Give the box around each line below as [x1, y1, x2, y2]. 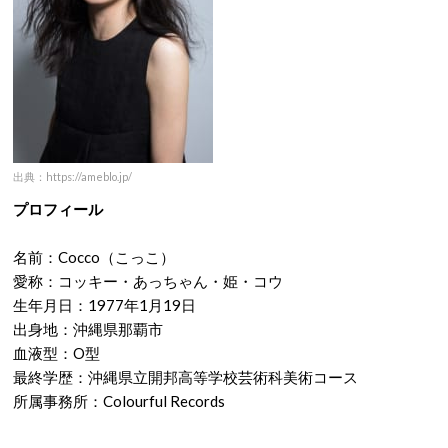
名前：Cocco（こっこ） [13, 248, 175, 266]
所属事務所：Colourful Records [13, 392, 225, 410]
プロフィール [13, 200, 103, 218]
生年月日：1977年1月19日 [13, 296, 196, 314]
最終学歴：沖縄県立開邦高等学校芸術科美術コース [13, 368, 358, 386]
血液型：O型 [13, 344, 100, 362]
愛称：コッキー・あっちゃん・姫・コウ [13, 272, 283, 290]
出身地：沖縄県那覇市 [13, 320, 163, 338]
